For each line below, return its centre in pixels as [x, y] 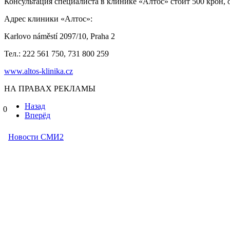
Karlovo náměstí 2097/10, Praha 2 [60, 36]
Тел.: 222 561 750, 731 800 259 [56, 54]
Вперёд [37, 116]
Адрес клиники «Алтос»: [48, 19]
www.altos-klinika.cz [39, 71]
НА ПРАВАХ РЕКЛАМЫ [50, 89]
